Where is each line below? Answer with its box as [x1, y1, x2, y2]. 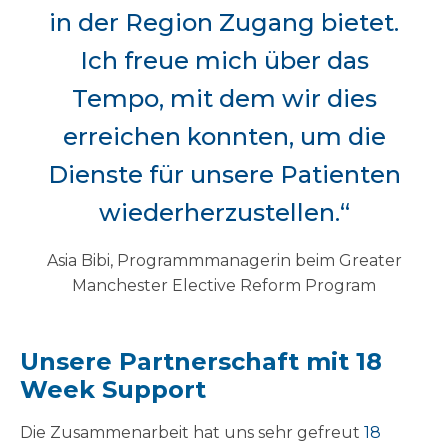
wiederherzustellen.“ [98, 198, 350, 228]
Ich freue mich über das [79, 46, 369, 76]
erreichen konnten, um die [62, 122, 386, 152]
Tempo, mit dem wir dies [71, 84, 377, 114]
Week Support [20, 375, 206, 405]
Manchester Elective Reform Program [72, 276, 376, 296]
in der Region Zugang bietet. [49, 8, 399, 38]
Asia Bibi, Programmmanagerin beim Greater [46, 251, 402, 271]
